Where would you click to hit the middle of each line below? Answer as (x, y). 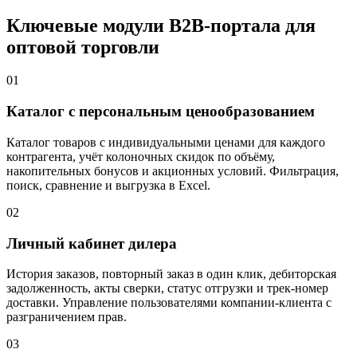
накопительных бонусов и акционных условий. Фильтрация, (173, 171)
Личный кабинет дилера (92, 243)
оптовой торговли (83, 47)
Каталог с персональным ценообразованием (161, 112)
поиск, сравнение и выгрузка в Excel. (108, 185)
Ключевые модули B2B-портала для (161, 25)
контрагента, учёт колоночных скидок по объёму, (141, 156)
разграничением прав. (67, 317)
